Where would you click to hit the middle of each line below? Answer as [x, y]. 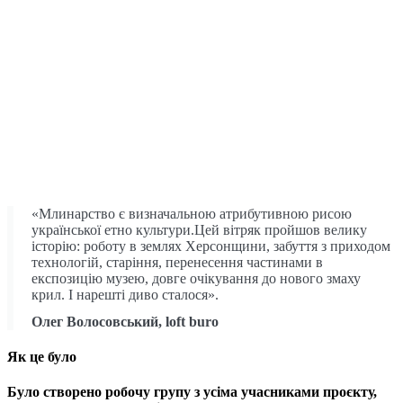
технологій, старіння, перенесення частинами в [177, 262]
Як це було [42, 357]
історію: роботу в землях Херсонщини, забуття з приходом [211, 246]
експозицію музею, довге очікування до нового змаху [196, 278]
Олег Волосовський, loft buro [125, 321]
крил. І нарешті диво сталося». [125, 294]
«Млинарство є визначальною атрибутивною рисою [192, 213]
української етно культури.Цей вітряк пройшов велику [199, 229]
